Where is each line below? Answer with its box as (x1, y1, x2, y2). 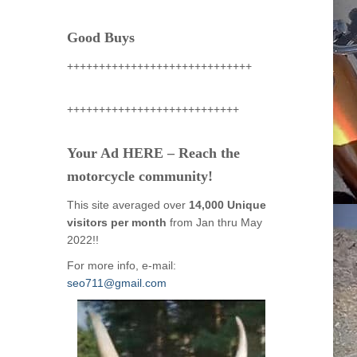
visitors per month (66, 216, 167, 229)
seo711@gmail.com (66, 277, 167, 289)
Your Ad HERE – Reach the (66, 145, 240, 161)
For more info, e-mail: (66, 259, 179, 272)
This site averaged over (66, 198, 189, 211)
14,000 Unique (188, 198, 266, 211)
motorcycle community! (66, 168, 213, 184)
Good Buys (66, 29, 135, 45)
